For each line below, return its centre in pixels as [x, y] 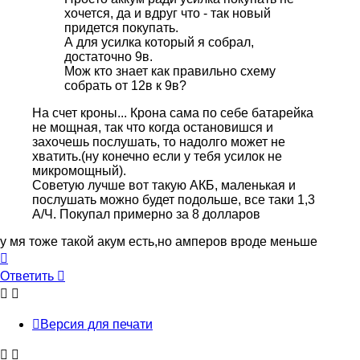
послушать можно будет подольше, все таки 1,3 [174, 200]
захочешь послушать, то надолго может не [159, 142]
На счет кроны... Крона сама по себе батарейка [173, 113]
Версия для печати [96, 325]
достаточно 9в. [108, 57]
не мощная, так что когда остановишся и [153, 128]
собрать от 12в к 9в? [125, 86]
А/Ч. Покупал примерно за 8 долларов [146, 215]
